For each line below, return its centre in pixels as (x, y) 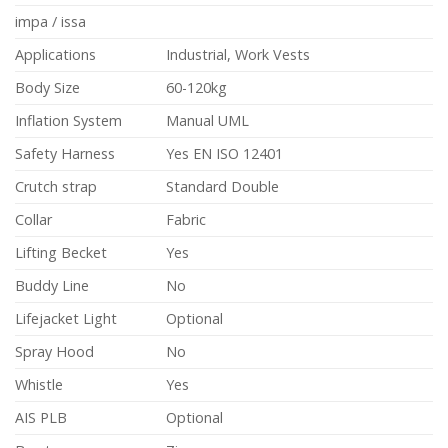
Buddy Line (52, 285)
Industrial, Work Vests (238, 54)
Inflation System (68, 120)
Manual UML (208, 120)
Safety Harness (65, 153)
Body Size (47, 87)
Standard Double (223, 186)
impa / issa (50, 21)
